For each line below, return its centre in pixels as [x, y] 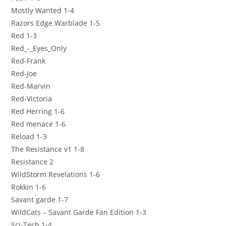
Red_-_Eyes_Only [39, 48]
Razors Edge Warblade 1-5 [56, 23]
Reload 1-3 [29, 136]
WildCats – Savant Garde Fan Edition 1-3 [79, 212]
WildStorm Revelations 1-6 [56, 174]
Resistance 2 [33, 161]
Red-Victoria [32, 98]
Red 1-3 [24, 35]
